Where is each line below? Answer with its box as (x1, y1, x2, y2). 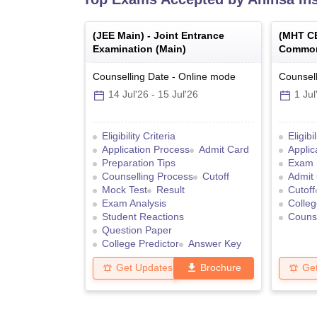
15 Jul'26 (158, 88, 198, 100)
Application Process (102, 144, 190, 156)
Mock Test (102, 184, 147, 196)
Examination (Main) (93, 43, 186, 55)
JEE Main (96, 30, 141, 42)
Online (178, 71, 207, 83)
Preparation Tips (102, 157, 175, 169)
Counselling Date (93, 71, 169, 83)
